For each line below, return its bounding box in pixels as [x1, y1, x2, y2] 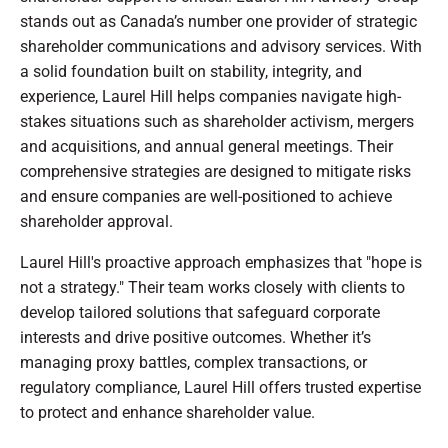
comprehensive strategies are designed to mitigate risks [20, 161, 411, 181]
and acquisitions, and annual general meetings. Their [20, 136, 393, 156]
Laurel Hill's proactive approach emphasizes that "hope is [20, 252, 422, 272]
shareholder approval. [20, 211, 173, 231]
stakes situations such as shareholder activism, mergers [20, 111, 414, 131]
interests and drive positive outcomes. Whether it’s [20, 327, 371, 347]
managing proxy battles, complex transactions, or [20, 352, 367, 372]
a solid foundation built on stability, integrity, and [20, 61, 362, 81]
